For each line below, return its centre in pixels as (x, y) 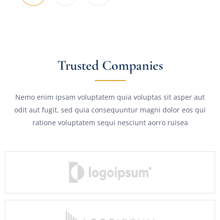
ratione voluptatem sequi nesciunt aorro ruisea (110, 123)
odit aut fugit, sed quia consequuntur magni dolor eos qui (110, 110)
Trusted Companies (110, 66)
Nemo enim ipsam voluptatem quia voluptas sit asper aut (110, 97)
